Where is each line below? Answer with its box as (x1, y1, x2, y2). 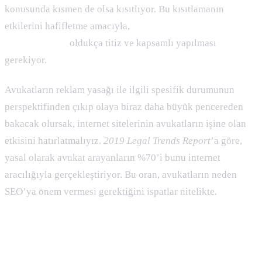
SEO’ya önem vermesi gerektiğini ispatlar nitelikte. (5, 185, 219, 197)
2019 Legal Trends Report (104, 135, 211, 146)
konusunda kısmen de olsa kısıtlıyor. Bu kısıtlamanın (5, 4, 224, 15)
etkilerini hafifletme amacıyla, (5, 20, 132, 32)
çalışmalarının (5, 37, 67, 49)
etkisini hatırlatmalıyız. (5, 135, 104, 146)
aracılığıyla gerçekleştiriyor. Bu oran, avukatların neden (5, 168, 237, 180)
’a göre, (211, 135, 242, 146)
